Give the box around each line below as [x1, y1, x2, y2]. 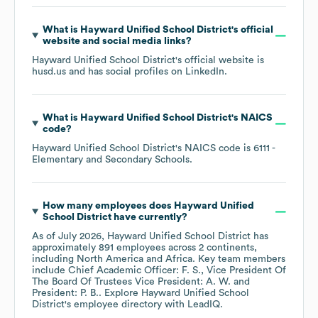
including [32, 254, 77, 265]
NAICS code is [185, 143, 253, 154]
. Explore [99, 288, 141, 299]
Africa [165, 254, 192, 265]
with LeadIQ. [162, 300, 223, 310]
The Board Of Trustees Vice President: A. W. [32, 277, 231, 287]
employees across [114, 243, 199, 253]
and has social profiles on [66, 67, 185, 77]
